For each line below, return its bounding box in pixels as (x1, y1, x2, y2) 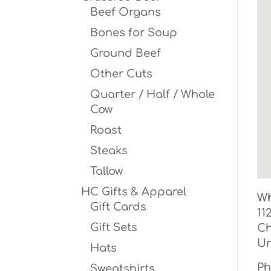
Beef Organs (90, 6, 162, 18)
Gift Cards (90, 201, 147, 213)
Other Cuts (90, 68, 153, 80)
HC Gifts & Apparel (81, 186, 187, 198)
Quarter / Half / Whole (90, 88, 215, 100)
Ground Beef (90, 47, 162, 59)
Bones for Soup (90, 27, 178, 39)
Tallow (90, 165, 123, 177)
